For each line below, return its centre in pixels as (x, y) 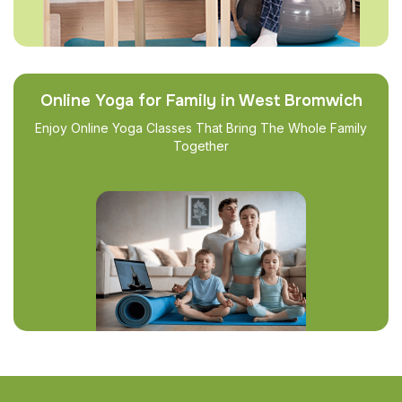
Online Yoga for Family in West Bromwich (201, 100)
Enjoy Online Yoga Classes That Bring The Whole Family (201, 127)
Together (201, 145)
